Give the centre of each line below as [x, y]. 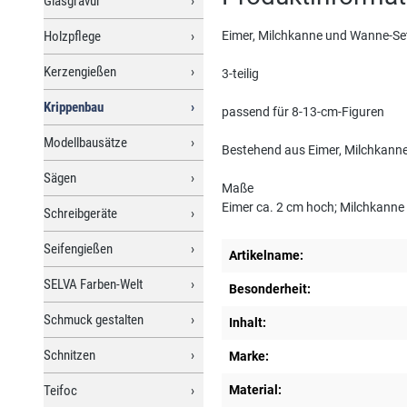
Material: [255, 389]
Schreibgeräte [80, 213]
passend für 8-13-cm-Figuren [303, 111]
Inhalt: [248, 322]
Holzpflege [72, 36]
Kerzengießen [80, 71]
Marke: [249, 356]
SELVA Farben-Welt [93, 284]
